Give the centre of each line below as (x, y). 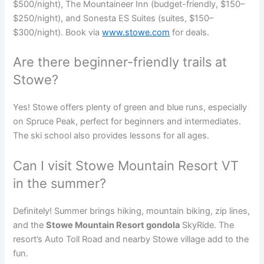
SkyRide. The (207, 225)
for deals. (190, 32)
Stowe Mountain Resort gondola (113, 225)
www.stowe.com (136, 32)
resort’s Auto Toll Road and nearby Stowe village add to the (131, 239)
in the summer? (60, 183)
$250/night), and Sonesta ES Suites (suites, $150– (113, 18)
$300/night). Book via (58, 32)
